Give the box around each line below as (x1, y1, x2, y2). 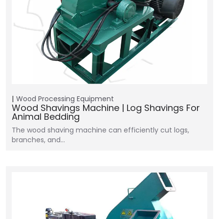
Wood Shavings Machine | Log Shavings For (12, 102, 200, 114)
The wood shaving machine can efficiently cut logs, (12, 125, 189, 135)
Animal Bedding (12, 110, 80, 123)
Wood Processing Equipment (16, 94, 114, 104)
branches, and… (12, 135, 65, 145)
